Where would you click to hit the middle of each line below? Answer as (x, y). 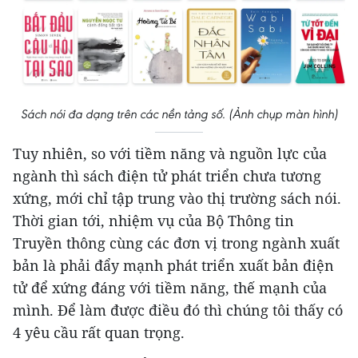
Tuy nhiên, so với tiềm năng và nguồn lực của (170, 153)
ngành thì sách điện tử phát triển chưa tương (167, 175)
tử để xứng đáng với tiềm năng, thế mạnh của (170, 287)
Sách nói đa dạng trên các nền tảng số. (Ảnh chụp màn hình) (179, 113)
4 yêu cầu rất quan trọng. (99, 332)
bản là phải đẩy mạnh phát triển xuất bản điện (173, 265)
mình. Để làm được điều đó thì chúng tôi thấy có (178, 310)
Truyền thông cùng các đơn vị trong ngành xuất (176, 243)
